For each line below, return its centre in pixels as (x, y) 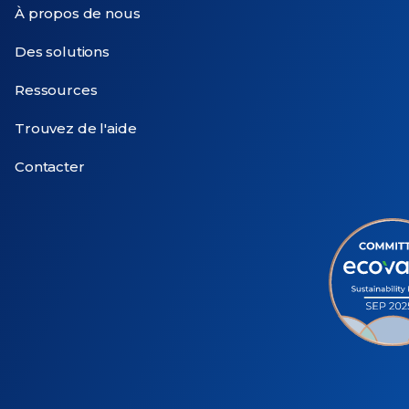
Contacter (50, 166)
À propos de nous (78, 13)
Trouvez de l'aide (76, 128)
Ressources (56, 89)
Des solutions (63, 51)
